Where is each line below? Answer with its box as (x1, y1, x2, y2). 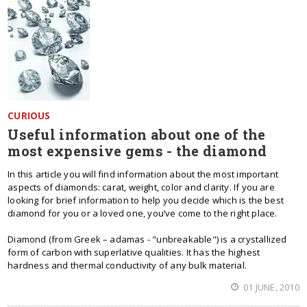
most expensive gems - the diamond (8, 142, 267, 160)
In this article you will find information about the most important (8, 168, 279, 180)
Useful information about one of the (8, 125, 266, 143)
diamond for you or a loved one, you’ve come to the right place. (8, 207, 278, 219)
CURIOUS (8, 109, 51, 122)
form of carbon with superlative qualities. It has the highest (8, 246, 260, 258)
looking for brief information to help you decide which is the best (8, 194, 284, 206)
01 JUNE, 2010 (241, 281, 299, 293)
